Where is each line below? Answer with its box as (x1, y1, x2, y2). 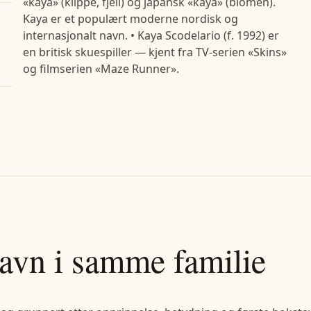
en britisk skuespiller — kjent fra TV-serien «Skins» (22, 44, 287, 60)
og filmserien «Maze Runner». (22, 60, 179, 76)
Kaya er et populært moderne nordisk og (22, 10, 238, 26)
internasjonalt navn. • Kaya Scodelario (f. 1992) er (22, 27, 279, 43)
